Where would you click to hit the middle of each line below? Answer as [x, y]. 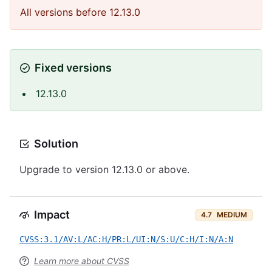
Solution [56, 144]
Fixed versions [73, 68]
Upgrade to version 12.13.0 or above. [104, 169]
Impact [52, 215]
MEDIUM [232, 215]
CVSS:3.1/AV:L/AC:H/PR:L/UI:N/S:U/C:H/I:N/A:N [126, 239]
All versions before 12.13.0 [80, 12]
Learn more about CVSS [82, 261]
